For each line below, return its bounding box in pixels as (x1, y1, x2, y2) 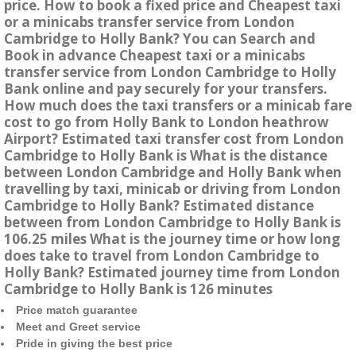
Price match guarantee (16, 304, 137, 317)
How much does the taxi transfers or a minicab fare (4, 96, 352, 115)
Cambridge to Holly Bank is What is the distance (4, 146, 327, 165)
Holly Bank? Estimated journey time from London (4, 263, 340, 282)
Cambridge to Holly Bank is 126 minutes (4, 280, 273, 299)
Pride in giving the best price (16, 337, 172, 350)
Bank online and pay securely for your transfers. (4, 79, 327, 99)
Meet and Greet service (16, 320, 141, 334)
